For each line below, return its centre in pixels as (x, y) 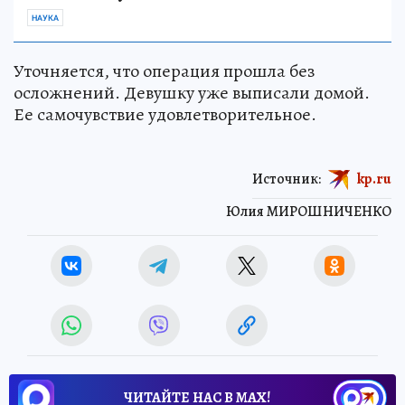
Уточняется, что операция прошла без (164, 71)
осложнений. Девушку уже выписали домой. (192, 92)
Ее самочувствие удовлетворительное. (165, 114)
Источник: (287, 179)
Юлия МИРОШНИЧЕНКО (309, 211)
